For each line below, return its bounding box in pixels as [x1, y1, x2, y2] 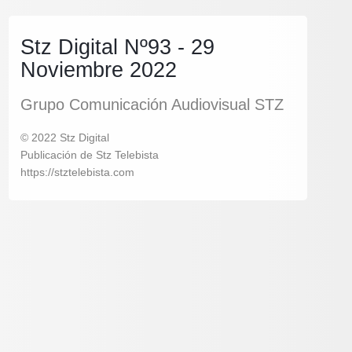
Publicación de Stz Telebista [20, 148, 159, 161]
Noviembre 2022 [20, 57, 177, 82]
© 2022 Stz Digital [20, 131, 109, 144]
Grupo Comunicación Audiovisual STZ [20, 96, 284, 113]
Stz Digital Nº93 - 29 [20, 35, 214, 59]
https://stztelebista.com [20, 166, 134, 178]
